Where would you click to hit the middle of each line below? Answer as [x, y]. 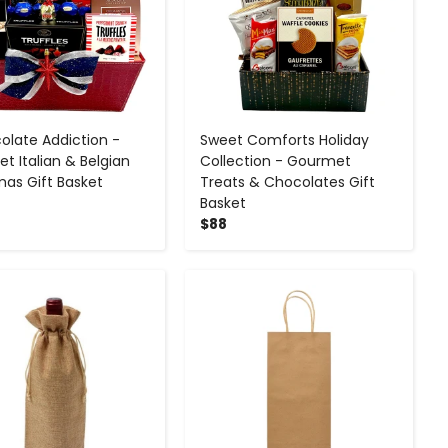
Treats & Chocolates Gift [287, 182]
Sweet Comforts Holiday [284, 140]
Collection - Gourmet [275, 161]
